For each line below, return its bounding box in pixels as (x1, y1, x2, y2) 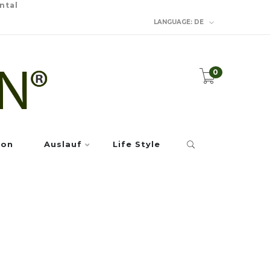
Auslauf (44, 139, 82, 149)
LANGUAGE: (154, 17, 192, 26)
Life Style (113, 139, 160, 149)
